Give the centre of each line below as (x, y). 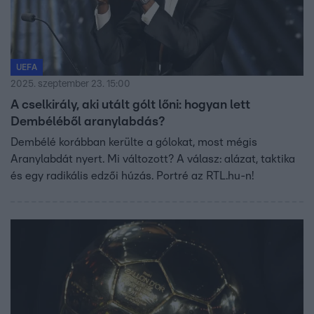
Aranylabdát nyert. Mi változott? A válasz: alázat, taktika (153, 159)
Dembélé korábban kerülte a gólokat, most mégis (134, 142)
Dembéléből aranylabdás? (88, 122)
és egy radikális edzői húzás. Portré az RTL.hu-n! (132, 176)
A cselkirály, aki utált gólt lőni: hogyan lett (130, 105)
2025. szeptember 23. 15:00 (70, 84)
